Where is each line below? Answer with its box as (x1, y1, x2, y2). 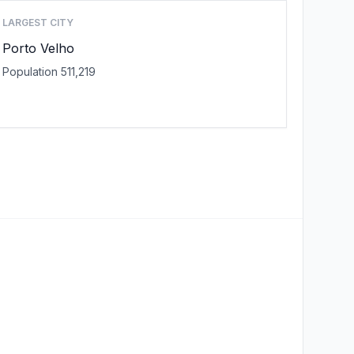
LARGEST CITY (2, 17, 74, 28)
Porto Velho (2, 40, 75, 56)
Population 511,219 (2, 65, 96, 78)
